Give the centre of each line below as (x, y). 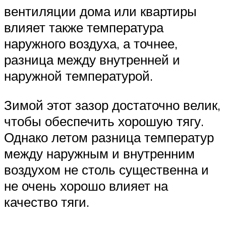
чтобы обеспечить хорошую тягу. (104, 121)
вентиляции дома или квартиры (100, 11)
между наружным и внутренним (99, 153)
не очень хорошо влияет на (86, 185)
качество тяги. (47, 202)
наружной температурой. (78, 76)
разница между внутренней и (92, 60)
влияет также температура (84, 27)
